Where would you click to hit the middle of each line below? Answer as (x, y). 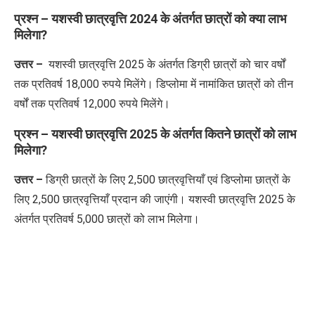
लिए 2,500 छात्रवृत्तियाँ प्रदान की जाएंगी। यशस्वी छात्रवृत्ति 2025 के (155, 199)
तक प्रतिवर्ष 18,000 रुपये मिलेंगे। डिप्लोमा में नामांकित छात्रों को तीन (154, 84)
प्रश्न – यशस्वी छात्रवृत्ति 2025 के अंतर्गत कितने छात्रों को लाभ (155, 134)
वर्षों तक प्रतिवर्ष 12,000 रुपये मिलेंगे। (94, 103)
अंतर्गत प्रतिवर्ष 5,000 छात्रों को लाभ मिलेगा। (107, 219)
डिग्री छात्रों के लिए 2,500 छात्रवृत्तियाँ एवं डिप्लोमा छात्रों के (168, 179)
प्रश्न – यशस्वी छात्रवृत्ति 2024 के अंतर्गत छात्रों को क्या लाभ (150, 18)
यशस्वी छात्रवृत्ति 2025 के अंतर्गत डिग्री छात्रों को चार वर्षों (166, 64)
